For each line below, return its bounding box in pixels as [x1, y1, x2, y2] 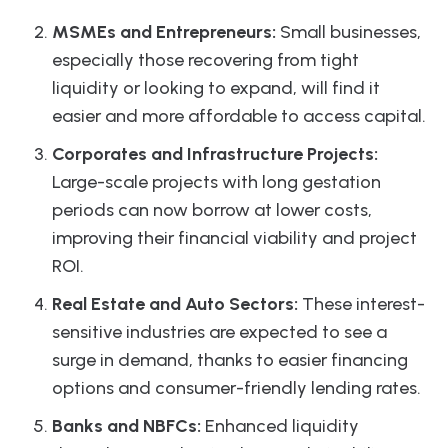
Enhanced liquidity [201, 414, 359, 437]
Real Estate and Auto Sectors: [52, 292, 298, 315]
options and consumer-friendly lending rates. [52, 376, 421, 399]
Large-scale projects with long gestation [52, 170, 381, 193]
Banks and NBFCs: [52, 414, 201, 437]
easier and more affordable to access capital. [52, 104, 426, 127]
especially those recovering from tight [52, 48, 359, 71]
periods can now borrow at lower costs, [52, 198, 372, 221]
